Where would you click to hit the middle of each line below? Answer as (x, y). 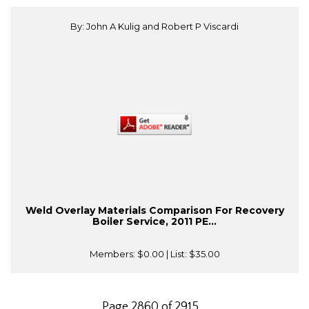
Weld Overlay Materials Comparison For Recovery (154, 211)
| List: (176, 254)
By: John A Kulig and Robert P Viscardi (154, 27)
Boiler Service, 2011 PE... (154, 222)
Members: (113, 254)
